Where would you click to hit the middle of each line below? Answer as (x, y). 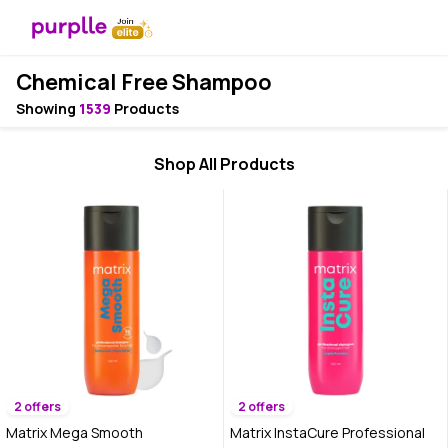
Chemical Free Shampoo (144, 82)
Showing (47, 108)
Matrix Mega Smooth (74, 432)
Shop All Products (224, 164)
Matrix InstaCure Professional (327, 432)
